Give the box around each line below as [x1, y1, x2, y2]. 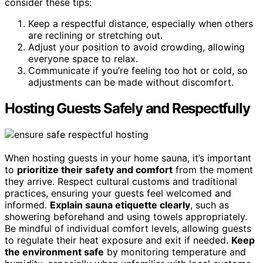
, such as [190, 198, 229, 211]
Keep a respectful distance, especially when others [28, 17, 253, 29]
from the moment [173, 163, 253, 176]
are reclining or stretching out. [28, 29, 163, 41]
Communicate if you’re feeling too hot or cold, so [28, 64, 248, 76]
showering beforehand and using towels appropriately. [5, 210, 247, 222]
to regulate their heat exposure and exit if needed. [5, 234, 231, 246]
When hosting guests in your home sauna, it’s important [5, 151, 251, 164]
